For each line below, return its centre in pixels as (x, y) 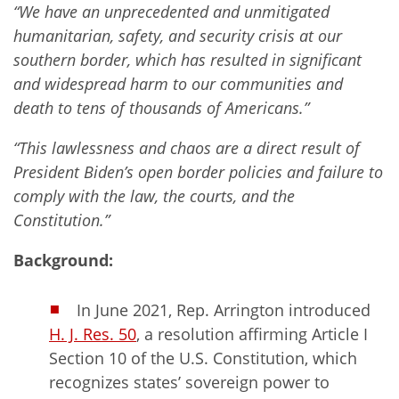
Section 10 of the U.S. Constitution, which (203, 358)
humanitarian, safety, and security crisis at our (178, 35)
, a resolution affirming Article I (252, 334)
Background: (63, 260)
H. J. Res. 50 (93, 334)
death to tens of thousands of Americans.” (161, 107)
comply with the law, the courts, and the (154, 195)
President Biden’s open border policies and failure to (198, 171)
